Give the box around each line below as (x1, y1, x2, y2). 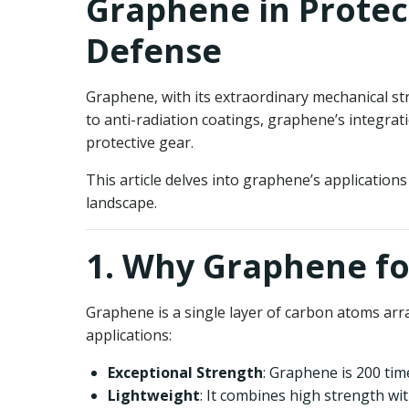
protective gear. (86, 132, 194, 152)
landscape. (86, 193, 157, 213)
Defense (86, 28, 222, 73)
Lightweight (108, 385, 200, 405)
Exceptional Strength (108, 362, 263, 383)
